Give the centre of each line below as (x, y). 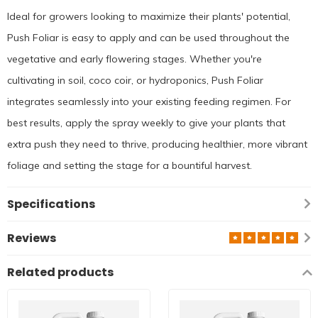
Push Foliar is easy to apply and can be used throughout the (148, 37)
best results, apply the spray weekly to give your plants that (146, 122)
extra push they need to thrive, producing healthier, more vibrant (157, 144)
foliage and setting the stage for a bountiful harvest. (130, 165)
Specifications (51, 204)
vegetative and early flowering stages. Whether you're (135, 59)
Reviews (32, 238)
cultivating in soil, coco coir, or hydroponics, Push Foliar (135, 80)
